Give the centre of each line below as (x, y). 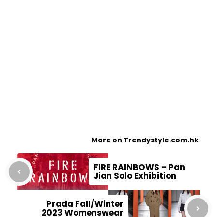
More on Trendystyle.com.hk (145, 140)
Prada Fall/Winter (85, 204)
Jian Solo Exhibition (135, 176)
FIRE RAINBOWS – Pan (139, 167)
